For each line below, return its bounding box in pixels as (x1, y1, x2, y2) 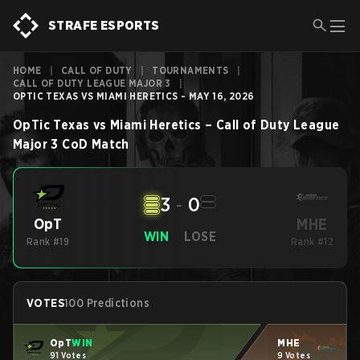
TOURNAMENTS (152, 64, 229, 76)
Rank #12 (290, 235, 334, 247)
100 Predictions (64, 297, 149, 309)
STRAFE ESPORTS (48, 18, 160, 33)
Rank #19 (27, 235, 70, 247)
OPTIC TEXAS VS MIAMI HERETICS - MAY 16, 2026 (13, 90, 255, 102)
